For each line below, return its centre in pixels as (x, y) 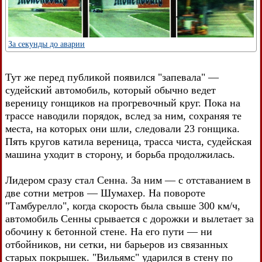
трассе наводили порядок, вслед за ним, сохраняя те (123, 116)
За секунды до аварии (46, 44)
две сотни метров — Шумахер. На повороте (105, 193)
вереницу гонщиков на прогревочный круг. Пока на (123, 103)
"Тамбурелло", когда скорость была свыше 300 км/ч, (123, 206)
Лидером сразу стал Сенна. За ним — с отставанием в (128, 180)
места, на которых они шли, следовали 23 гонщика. (123, 128)
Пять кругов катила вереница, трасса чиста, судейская (128, 141)
